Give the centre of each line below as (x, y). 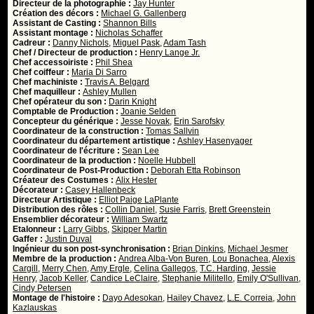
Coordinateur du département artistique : (95, 141)
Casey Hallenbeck (101, 190)
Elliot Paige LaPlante (139, 200)
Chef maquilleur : (48, 92)
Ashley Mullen (110, 92)
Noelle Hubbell (167, 161)
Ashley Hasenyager (215, 141)
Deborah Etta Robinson (196, 170)
